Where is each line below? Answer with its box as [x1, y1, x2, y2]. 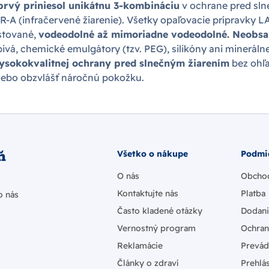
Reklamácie [117, 240, 163, 251]
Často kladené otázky [117, 205, 202, 216]
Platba [241, 188, 265, 199]
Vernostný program [117, 223, 196, 234]
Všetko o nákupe [117, 148, 188, 159]
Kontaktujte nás [117, 188, 178, 199]
